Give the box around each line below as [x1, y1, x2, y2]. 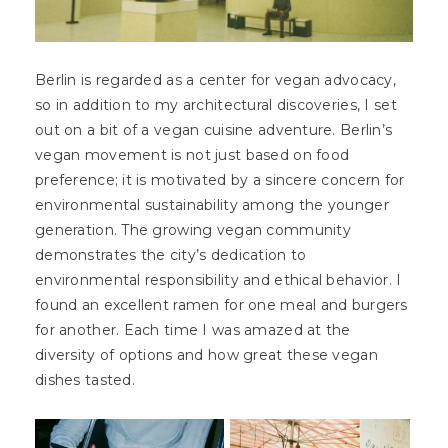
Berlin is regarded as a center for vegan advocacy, [35, 70, 396, 89]
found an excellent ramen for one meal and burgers [35, 295, 408, 314]
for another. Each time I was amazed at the [35, 320, 351, 339]
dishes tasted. [35, 370, 135, 389]
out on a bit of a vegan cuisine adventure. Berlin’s [35, 120, 393, 139]
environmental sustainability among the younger [35, 195, 389, 214]
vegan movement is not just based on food [35, 145, 350, 164]
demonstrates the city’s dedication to [35, 245, 307, 264]
